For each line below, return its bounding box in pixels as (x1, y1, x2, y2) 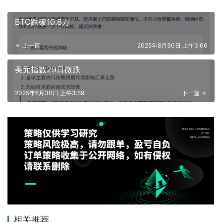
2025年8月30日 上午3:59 (15, 89, 84, 97)
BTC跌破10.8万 (15, 16, 70, 27)
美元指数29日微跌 (15, 64, 80, 74)
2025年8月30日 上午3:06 (137, 41, 207, 49)
